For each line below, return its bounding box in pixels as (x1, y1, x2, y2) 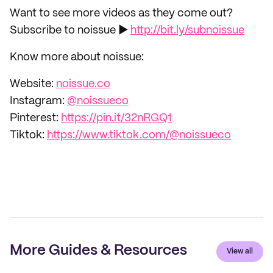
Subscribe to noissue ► (10, 25, 130, 36)
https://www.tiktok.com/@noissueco (47, 130, 231, 141)
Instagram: (10, 96, 67, 107)
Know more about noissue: (10, 52, 144, 63)
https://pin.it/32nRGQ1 (61, 113, 172, 124)
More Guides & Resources (10, 244, 187, 258)
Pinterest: (10, 113, 61, 124)
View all (227, 248, 253, 255)
